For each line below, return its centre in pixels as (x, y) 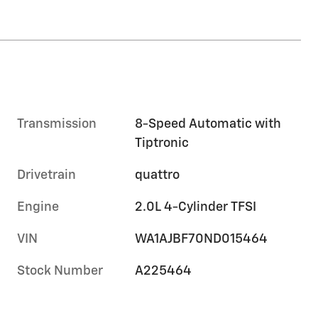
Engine (38, 207)
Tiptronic (162, 143)
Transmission (57, 124)
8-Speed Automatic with (208, 124)
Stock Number (60, 271)
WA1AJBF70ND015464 (202, 239)
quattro (158, 175)
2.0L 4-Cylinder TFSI (196, 207)
